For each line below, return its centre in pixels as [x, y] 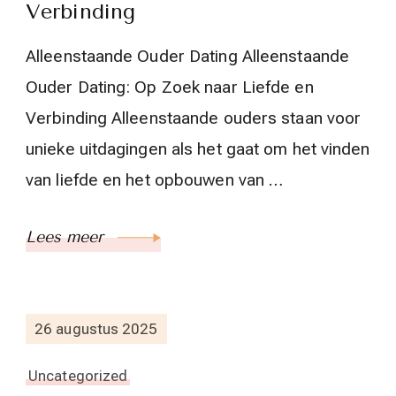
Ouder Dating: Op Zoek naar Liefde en [170, 88]
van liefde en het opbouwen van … [155, 180]
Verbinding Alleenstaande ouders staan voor [194, 118]
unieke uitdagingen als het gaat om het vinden [198, 149]
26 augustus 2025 [96, 328]
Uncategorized [78, 376]
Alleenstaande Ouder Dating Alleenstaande [188, 57]
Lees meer [67, 237]
